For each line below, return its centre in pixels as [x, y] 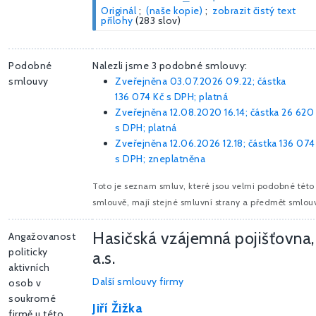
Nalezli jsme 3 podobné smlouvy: [170, 66]
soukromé [32, 299]
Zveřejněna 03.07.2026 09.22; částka [201, 81]
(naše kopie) [174, 11]
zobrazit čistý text [254, 11]
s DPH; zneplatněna [160, 159]
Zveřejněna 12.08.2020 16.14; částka [198, 113]
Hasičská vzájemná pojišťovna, [203, 238]
